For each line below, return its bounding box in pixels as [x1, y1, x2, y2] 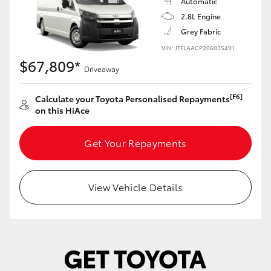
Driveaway [84, 64, 119, 74]
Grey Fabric [181, 26, 221, 36]
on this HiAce [35, 104, 90, 116]
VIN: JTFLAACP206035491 [162, 43, 234, 52]
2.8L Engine [181, 11, 221, 21]
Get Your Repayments [84, 135, 187, 149]
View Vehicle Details [88, 180, 183, 194]
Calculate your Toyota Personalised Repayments [35, 93, 230, 105]
